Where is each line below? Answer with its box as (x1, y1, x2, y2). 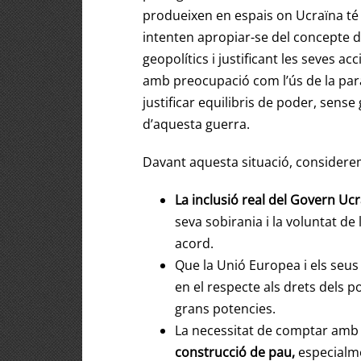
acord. (175, 234, 214, 253)
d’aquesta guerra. (143, 115, 250, 134)
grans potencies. (175, 300, 276, 318)
